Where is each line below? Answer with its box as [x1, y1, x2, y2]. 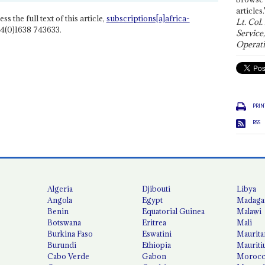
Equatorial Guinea [142, 206, 205, 216]
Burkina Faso [47, 228, 93, 238]
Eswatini [142, 228, 172, 238]
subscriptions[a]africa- [106, 12, 190, 24]
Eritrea [142, 217, 167, 227]
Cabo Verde [47, 251, 90, 261]
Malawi [237, 206, 262, 216]
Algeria [47, 183, 73, 193]
